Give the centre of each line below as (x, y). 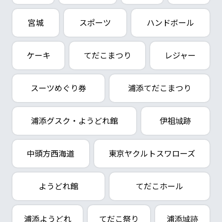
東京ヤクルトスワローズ (152, 154)
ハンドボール (170, 23)
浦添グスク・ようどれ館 (74, 121)
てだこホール (160, 186)
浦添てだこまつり (160, 88)
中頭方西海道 (51, 154)
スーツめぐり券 (58, 88)
